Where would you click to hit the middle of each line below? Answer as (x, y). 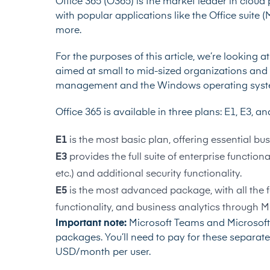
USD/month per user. (103, 252)
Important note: (92, 223)
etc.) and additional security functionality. (150, 174)
